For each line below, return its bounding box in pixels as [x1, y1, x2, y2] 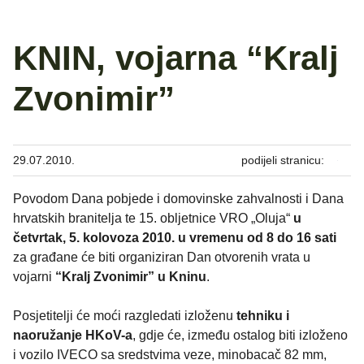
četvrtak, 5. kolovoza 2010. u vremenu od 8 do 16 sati [13, 231, 336, 245]
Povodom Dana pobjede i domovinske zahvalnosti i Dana [13, 192, 344, 206]
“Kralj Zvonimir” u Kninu [52, 270, 206, 284]
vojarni [13, 270, 52, 284]
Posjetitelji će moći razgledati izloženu [13, 309, 236, 323]
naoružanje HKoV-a [13, 328, 132, 343]
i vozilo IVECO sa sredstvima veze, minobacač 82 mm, [13, 348, 327, 362]
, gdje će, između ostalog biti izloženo [132, 328, 348, 343]
